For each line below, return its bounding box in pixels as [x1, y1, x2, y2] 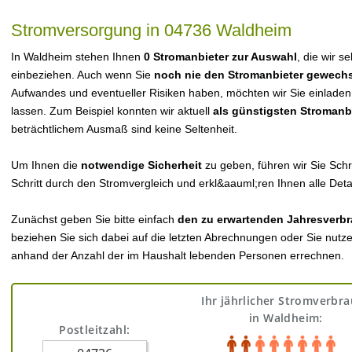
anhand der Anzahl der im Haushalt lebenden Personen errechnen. [11, 249, 344, 262]
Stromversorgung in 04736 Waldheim [11, 20, 291, 40]
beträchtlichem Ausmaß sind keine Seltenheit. [11, 123, 237, 135]
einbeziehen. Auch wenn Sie [11, 68, 154, 81]
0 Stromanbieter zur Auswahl [144, 50, 297, 63]
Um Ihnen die [11, 159, 81, 171]
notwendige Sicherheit [81, 159, 202, 171]
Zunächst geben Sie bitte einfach [11, 213, 178, 225]
